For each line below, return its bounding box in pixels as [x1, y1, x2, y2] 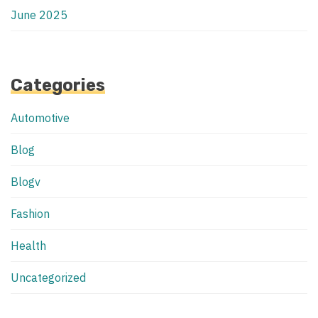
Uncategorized [11, 270, 86, 285]
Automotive [11, 111, 70, 126]
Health [11, 238, 46, 253]
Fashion [11, 207, 50, 221]
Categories [11, 75, 105, 96]
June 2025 [11, 8, 67, 23]
